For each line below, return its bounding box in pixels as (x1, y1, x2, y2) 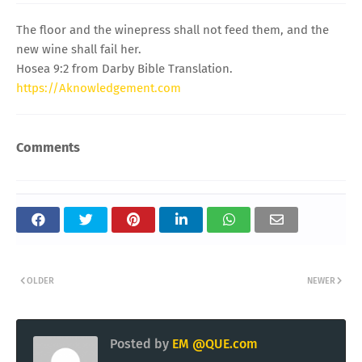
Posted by (110, 336, 169, 352)
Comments (16, 139, 80, 155)
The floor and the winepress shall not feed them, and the (16, 22, 329, 37)
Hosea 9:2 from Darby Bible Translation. (16, 61, 233, 76)
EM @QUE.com (169, 336, 258, 352)
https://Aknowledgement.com (16, 80, 181, 95)
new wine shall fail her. (16, 41, 141, 57)
